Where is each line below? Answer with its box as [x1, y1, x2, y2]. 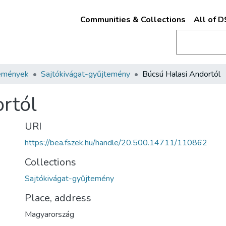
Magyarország [25, 209, 74, 220]
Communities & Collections [80, 14, 186, 25]
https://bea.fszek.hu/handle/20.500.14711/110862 [25, 137, 207, 148]
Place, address [25, 191, 91, 205]
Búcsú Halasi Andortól [142, 69, 220, 80]
